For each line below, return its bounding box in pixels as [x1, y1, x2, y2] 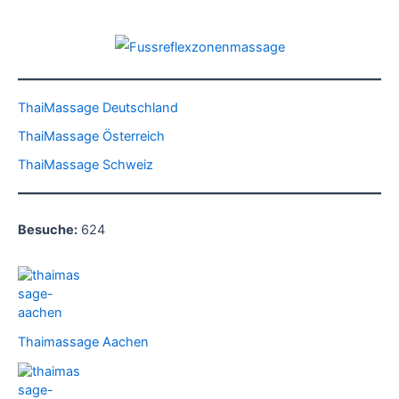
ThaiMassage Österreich [18, 127, 165, 144]
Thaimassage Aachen [18, 333, 149, 350]
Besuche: [18, 222, 77, 239]
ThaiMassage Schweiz [18, 156, 153, 173]
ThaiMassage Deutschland [18, 99, 178, 116]
